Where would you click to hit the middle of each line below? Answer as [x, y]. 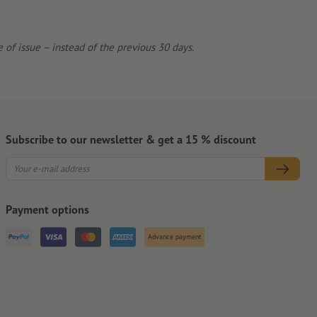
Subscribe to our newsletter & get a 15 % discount [131, 139]
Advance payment [174, 236]
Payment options [47, 209]
